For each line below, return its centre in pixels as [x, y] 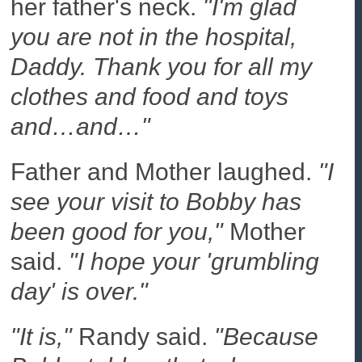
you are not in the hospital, [154, 37]
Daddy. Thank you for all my [162, 67]
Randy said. [143, 336]
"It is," [42, 336]
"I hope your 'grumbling [194, 262]
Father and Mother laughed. [165, 172]
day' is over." [80, 292]
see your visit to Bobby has [156, 202]
